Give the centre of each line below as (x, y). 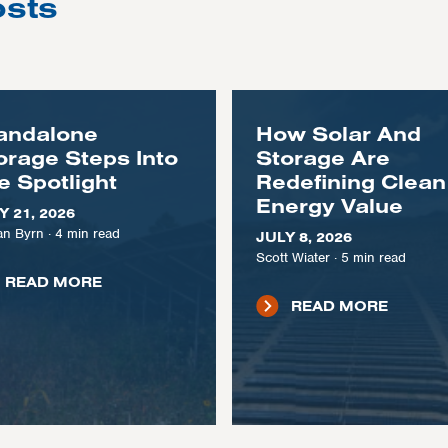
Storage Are (322, 157)
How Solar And (338, 133)
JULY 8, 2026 (303, 237)
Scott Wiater (292, 257)
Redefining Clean (350, 181)
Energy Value (329, 205)
